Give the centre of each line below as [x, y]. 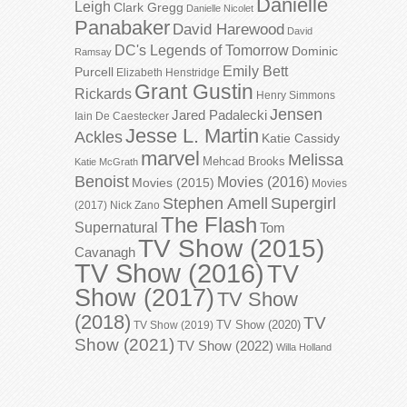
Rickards [103, 93]
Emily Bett [255, 70]
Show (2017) [144, 298]
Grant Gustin [194, 91]
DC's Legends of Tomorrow [202, 50]
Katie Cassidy [301, 138]
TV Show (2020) [258, 324]
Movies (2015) [173, 182]
